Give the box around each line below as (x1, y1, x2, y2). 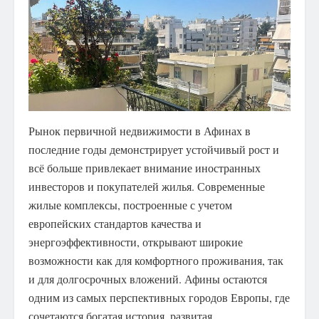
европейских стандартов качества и (28, 215, 202, 231)
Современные (194, 178, 265, 194)
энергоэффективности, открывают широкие (28, 234, 243, 249)
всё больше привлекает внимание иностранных (28, 159, 261, 175)
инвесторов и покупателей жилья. (28, 178, 194, 194)
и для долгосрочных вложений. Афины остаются (28, 271, 267, 286)
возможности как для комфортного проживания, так (28, 252, 283, 268)
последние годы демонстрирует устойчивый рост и (28, 141, 279, 157)
